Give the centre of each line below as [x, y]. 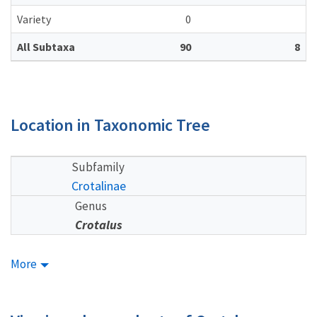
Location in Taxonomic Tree [110, 125]
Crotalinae [99, 185]
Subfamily [98, 167]
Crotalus [99, 224]
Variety [34, 19]
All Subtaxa [46, 47]
